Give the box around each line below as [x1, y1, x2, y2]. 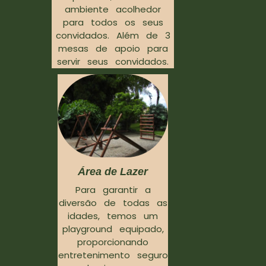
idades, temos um [68, 209, 158, 222]
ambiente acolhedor [65, 3, 161, 16]
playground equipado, [62, 222, 164, 235]
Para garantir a [75, 183, 151, 196]
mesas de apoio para [58, 42, 168, 55]
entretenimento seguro [58, 248, 168, 261]
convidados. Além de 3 [55, 29, 170, 42]
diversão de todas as [58, 196, 167, 209]
